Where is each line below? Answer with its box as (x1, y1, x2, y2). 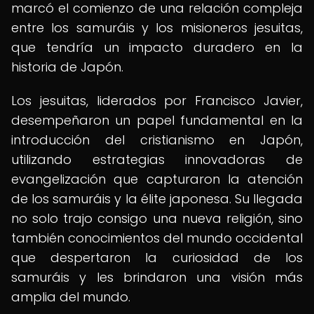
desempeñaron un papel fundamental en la (11, 111, 303, 129)
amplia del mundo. (11, 288, 130, 306)
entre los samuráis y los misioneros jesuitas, (11, 19, 303, 36)
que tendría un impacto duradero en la (11, 39, 303, 56)
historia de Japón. (11, 58, 123, 76)
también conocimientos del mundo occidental (11, 229, 303, 247)
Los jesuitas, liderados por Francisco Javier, (11, 92, 303, 109)
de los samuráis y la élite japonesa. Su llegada (11, 190, 303, 207)
